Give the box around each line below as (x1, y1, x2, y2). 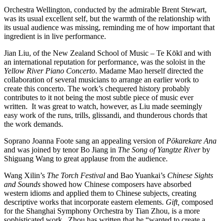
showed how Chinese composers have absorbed (40, 180, 191, 189)
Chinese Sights (167, 171, 213, 180)
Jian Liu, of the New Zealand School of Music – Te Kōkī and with (4, 49, 211, 58)
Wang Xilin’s (4, 171, 47, 180)
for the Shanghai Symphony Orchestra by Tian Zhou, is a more (4, 207, 200, 216)
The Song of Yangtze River (118, 146, 200, 154)
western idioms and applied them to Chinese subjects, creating (4, 189, 196, 198)
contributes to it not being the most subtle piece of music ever (4, 93, 193, 102)
